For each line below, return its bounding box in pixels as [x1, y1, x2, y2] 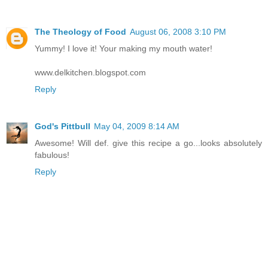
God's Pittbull [35, 121, 90, 131]
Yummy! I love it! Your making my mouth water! [35, 43, 212, 53]
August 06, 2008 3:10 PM [130, 26, 226, 36]
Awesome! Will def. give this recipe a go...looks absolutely [35, 138, 262, 148]
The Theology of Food [35, 26, 126, 36]
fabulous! [35, 150, 69, 160]
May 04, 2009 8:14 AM [94, 121, 179, 131]
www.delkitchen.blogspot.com [35, 67, 146, 77]
